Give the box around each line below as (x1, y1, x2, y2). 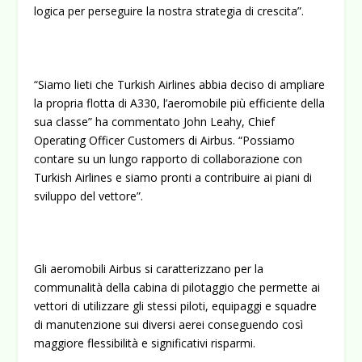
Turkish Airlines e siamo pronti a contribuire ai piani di (34, 169, 313, 185)
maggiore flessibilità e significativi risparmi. (34, 335, 256, 351)
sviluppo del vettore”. (34, 187, 144, 204)
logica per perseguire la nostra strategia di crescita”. (34, 2, 305, 19)
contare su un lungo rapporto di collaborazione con (34, 150, 303, 166)
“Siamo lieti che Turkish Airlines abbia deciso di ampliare (34, 76, 326, 92)
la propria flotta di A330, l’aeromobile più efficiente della (34, 95, 326, 111)
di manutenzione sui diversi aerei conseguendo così (34, 317, 304, 333)
